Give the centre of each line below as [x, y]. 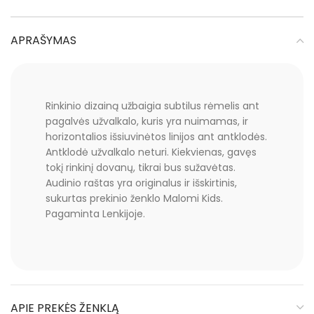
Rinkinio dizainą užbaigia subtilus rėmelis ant [152, 105]
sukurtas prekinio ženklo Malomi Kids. [134, 198]
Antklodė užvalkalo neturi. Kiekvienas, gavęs [151, 152]
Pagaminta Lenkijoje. [95, 213]
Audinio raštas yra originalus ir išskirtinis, [141, 183]
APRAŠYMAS [43, 40]
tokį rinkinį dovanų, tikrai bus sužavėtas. [141, 167]
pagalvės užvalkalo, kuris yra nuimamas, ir [147, 121]
